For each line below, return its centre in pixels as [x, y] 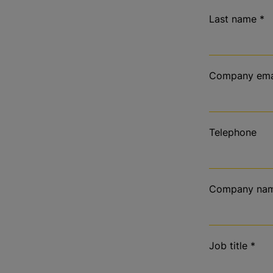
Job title [229, 245]
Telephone [233, 132]
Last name [233, 19]
